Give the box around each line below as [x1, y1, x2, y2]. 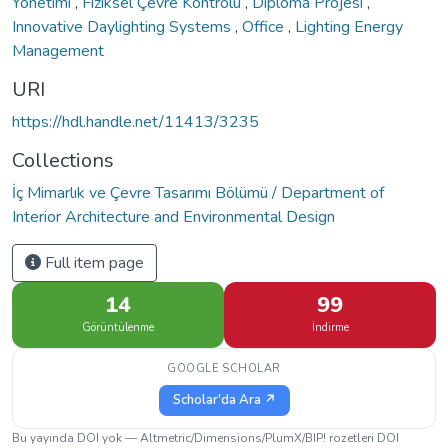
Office [242, 15, 288, 38]
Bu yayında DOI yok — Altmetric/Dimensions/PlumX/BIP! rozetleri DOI [12, 429, 399, 446]
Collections [12, 146, 114, 174]
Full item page [41, 251, 144, 274]
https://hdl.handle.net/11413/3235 [12, 110, 259, 133]
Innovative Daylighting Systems [12, 15, 235, 38]
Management [12, 39, 104, 62]
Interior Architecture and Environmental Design [12, 205, 335, 228]
